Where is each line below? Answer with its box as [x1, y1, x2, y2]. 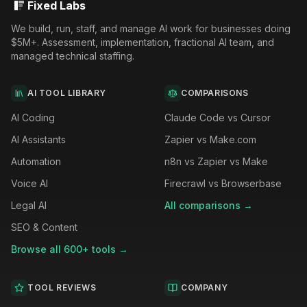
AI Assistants [11, 134, 66, 145]
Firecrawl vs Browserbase [164, 177, 282, 189]
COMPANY [181, 282, 228, 293]
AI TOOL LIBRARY [27, 88, 106, 98]
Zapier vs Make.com [164, 134, 256, 145]
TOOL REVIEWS [27, 282, 97, 293]
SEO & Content [11, 221, 77, 233]
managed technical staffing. [11, 50, 134, 62]
